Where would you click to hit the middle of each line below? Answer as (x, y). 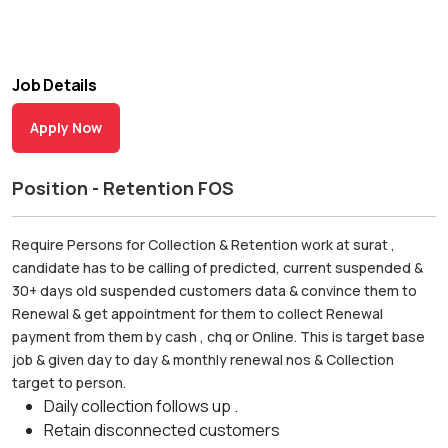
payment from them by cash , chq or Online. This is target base (218, 336)
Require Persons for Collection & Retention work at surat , (203, 244)
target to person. (69, 382)
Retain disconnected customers (162, 429)
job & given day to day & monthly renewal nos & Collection (203, 359)
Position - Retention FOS (123, 187)
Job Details (54, 84)
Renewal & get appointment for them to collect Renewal (197, 313)
